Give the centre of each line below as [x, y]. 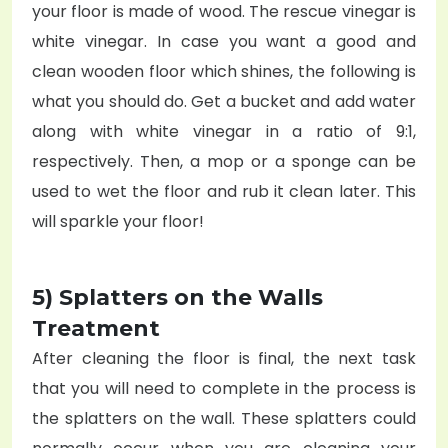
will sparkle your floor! [118, 221]
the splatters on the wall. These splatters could [224, 418]
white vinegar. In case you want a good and [224, 41]
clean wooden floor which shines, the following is [224, 71]
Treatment [96, 328]
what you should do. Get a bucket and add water [224, 101]
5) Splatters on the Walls [177, 297]
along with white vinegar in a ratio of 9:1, [224, 131]
